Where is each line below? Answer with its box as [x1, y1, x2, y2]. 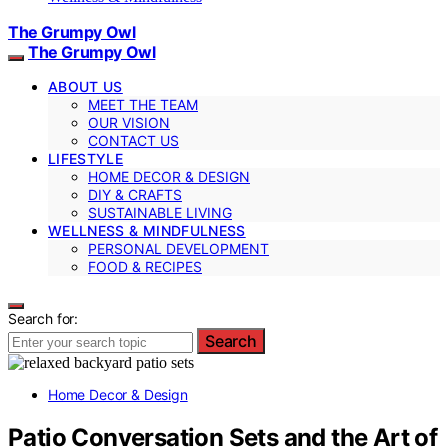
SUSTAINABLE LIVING [88, 203, 232, 221]
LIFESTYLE [48, 149, 124, 167]
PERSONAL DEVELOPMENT [88, 239, 269, 257]
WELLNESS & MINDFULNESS [48, 221, 246, 239]
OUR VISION [88, 113, 170, 131]
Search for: [8, 309, 79, 327]
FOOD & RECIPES [88, 257, 202, 275]
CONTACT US [88, 131, 179, 149]
